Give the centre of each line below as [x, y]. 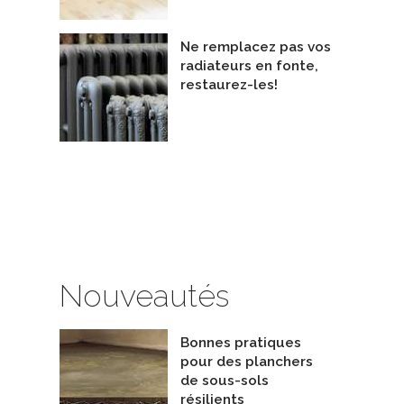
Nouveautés [144, 296]
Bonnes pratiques [241, 343]
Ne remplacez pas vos [256, 47]
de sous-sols [225, 381]
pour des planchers [247, 362]
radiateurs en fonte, [249, 66]
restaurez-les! [229, 85]
